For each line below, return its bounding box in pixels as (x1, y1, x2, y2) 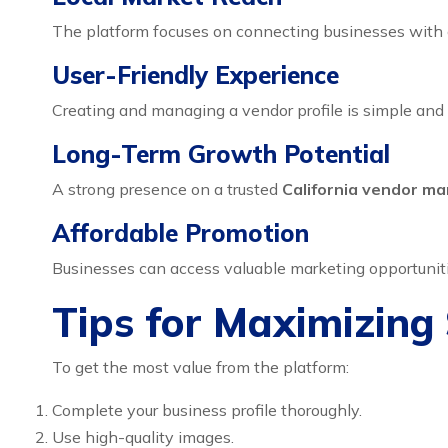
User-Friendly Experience (52, 60, 339, 90)
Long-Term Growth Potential (52, 139, 390, 169)
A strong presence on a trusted (52, 179, 282, 199)
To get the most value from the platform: (52, 357, 349, 377)
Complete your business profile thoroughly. (52, 400, 362, 420)
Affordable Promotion (52, 218, 309, 248)
